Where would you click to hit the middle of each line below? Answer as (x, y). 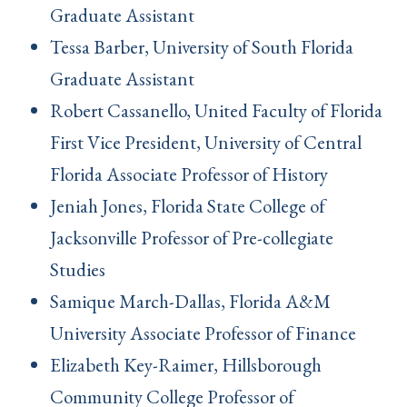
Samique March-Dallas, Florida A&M (190, 302)
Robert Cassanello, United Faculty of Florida (216, 111)
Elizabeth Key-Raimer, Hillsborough (186, 365)
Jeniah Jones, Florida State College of (188, 206)
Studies (79, 270)
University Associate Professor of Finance (208, 333)
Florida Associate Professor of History (193, 174)
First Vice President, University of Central (206, 143)
